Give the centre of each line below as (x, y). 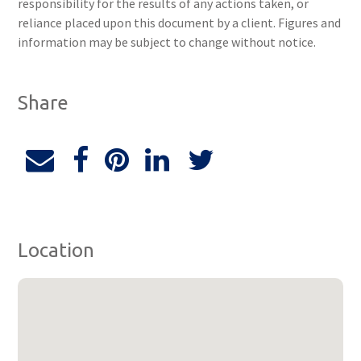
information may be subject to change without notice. (167, 42)
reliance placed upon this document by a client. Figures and (180, 23)
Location (56, 250)
